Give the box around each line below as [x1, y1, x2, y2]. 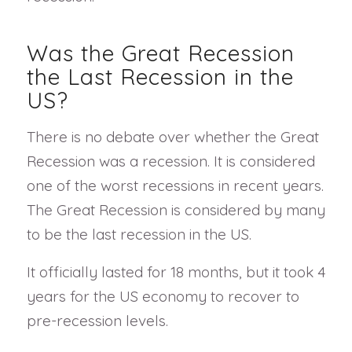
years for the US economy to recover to [26, 286, 299, 306]
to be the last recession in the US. [26, 225, 251, 244]
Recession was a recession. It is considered [26, 152, 315, 171]
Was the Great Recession [26, 39, 295, 68]
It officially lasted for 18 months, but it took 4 [26, 262, 325, 281]
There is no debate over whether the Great [26, 127, 319, 147]
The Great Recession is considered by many [26, 200, 325, 220]
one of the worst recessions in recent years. [26, 176, 324, 196]
